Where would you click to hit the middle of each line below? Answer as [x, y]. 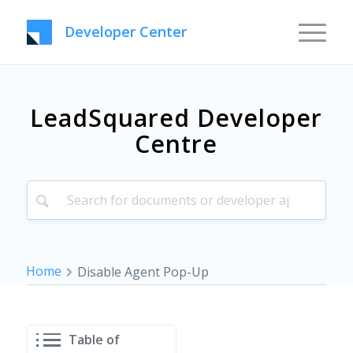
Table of [94, 340]
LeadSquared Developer [176, 118]
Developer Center [125, 32]
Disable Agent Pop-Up [143, 272]
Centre [176, 144]
